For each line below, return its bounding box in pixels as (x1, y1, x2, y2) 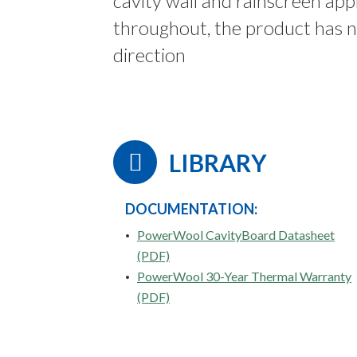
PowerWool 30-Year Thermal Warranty (137, 269, 351, 284)
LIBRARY (169, 148, 267, 177)
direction (113, 43, 186, 66)
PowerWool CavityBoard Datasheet (137, 227, 335, 242)
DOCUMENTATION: (125, 200, 257, 218)
